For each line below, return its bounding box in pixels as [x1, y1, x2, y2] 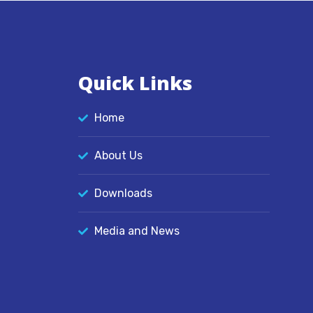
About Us [94, 149, 143, 162]
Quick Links [78, 70, 192, 96]
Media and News [94, 224, 180, 238]
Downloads [94, 187, 152, 200]
